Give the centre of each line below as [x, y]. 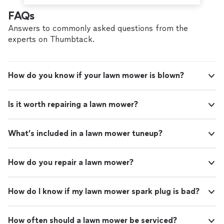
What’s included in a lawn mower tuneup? [85, 133]
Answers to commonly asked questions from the [98, 28]
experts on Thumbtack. [51, 39]
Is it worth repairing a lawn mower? [73, 104]
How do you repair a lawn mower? [71, 162]
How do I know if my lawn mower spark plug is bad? [104, 191]
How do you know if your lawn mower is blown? [96, 75]
